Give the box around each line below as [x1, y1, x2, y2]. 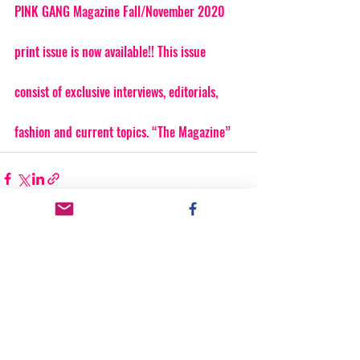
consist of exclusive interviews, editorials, [14, 81, 221, 101]
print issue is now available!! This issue [14, 41, 209, 61]
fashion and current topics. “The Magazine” [14, 121, 231, 141]
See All [227, 229, 257, 247]
